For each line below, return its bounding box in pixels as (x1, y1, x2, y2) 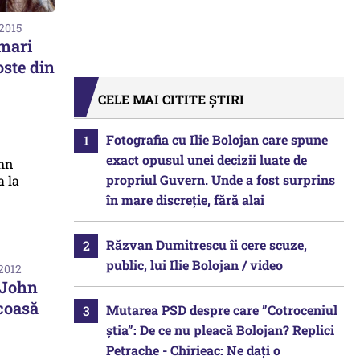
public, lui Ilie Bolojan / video (106, 256, 283, 273)
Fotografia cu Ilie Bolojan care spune (106, 131, 328, 148)
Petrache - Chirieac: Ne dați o (106, 342, 280, 358)
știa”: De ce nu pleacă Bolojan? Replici (106, 321, 334, 338)
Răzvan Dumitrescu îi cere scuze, (106, 236, 307, 253)
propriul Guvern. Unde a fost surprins (106, 171, 335, 188)
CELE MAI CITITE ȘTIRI (98, 91, 244, 108)
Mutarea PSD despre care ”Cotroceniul (106, 301, 337, 318)
